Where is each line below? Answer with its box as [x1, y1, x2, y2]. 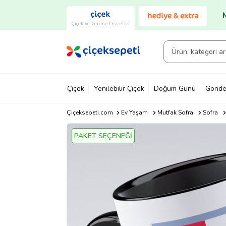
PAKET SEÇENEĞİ [74, 131, 132, 141]
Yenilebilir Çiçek [94, 83, 144, 93]
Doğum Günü [154, 83, 196, 93]
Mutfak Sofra [157, 108, 193, 117]
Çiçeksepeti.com [67, 108, 113, 117]
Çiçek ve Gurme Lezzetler [71, 20, 130, 27]
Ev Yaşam [121, 108, 148, 117]
